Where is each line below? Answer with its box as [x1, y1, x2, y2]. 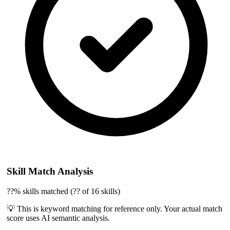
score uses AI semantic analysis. [7, 214, 110, 223]
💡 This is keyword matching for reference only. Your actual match [7, 204, 223, 214]
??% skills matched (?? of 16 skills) [7, 187, 121, 196]
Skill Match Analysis [7, 166, 93, 177]
